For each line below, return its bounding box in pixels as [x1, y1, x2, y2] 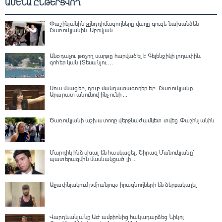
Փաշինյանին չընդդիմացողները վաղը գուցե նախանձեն [50, 20, 199, 27]
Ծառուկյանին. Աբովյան [50, 26, 113, 34]
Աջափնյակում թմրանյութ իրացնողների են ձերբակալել [50, 181, 197, 188]
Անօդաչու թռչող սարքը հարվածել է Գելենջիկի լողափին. [50, 52, 202, 59]
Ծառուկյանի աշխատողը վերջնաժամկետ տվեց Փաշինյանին [50, 116, 215, 124]
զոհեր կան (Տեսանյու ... [50, 58, 113, 66]
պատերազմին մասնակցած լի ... [50, 155, 137, 163]
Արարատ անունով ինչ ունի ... [50, 91, 128, 98]
